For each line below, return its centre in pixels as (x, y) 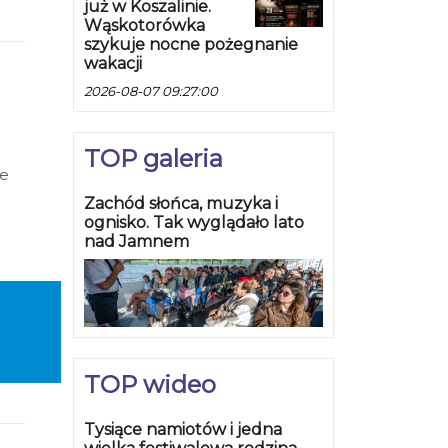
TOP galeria (153, 159)
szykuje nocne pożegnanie (191, 45)
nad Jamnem (136, 242)
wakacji (113, 64)
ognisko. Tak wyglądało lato (194, 223)
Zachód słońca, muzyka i (181, 204)
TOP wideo (150, 385)
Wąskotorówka (144, 26)
